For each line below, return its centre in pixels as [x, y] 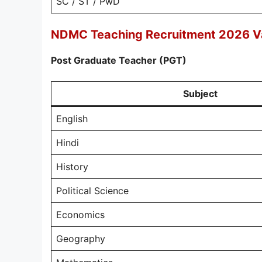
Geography [81, 239]
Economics [80, 215]
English [72, 119]
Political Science [92, 191]
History [72, 167]
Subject [200, 94]
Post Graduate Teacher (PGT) [119, 60]
